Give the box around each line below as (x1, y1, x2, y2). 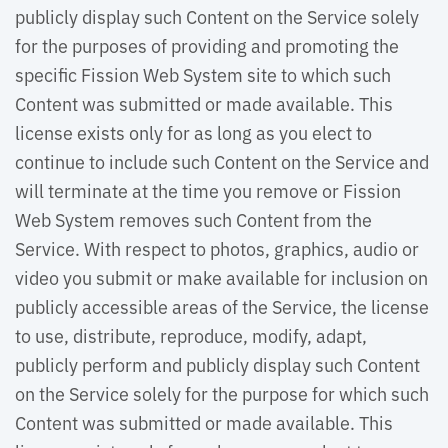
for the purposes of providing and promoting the (15, 32, 399, 58)
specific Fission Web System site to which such (15, 61, 391, 87)
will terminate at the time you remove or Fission (15, 177, 401, 203)
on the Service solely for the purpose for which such (15, 380, 429, 406)
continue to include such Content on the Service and (15, 148, 429, 174)
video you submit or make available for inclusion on (15, 264, 428, 290)
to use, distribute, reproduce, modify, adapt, (15, 322, 367, 348)
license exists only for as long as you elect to (15, 119, 372, 145)
